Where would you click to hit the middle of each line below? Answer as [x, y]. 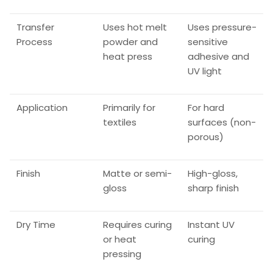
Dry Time [36, 225]
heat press [127, 57]
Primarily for [129, 108]
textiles [119, 122]
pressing [122, 254]
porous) [205, 137]
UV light [204, 71]
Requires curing [137, 225]
